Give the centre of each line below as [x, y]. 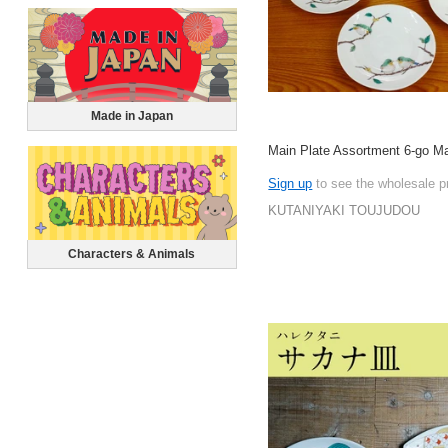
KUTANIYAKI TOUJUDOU [344, 210]
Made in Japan [131, 115]
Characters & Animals [132, 253]
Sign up [290, 184]
